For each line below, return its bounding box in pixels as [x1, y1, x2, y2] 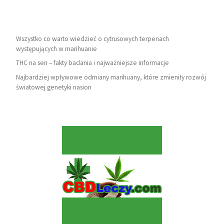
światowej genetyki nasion [15, 82, 91, 91]
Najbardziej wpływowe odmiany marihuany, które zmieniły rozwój [15, 72, 206, 81]
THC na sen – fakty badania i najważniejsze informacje [15, 58, 169, 67]
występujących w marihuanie [15, 44, 97, 53]
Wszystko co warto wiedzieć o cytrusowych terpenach [15, 34, 169, 43]
